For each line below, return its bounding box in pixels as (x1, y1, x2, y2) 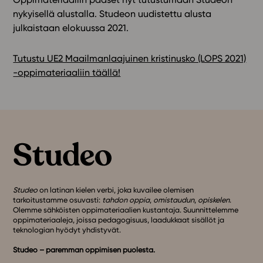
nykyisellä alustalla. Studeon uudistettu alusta (13, 8, 212, 20)
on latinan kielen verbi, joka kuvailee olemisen (38, 186, 194, 195)
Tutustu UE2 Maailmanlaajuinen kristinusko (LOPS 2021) (13, 53, 247, 65)
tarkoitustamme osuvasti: (13, 195, 103, 205)
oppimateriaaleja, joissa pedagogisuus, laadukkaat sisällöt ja (13, 215, 225, 225)
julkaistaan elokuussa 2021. (13, 22, 129, 34)
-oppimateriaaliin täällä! (13, 67, 121, 79)
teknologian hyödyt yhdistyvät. (13, 225, 122, 235)
